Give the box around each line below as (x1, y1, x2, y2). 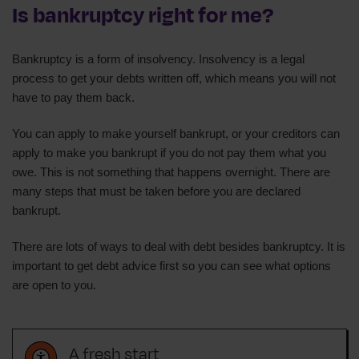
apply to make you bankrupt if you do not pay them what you (12, 145, 326, 159)
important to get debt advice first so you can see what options (12, 258, 331, 272)
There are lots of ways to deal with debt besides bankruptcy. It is (12, 239, 345, 253)
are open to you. (12, 277, 96, 292)
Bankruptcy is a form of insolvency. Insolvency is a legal (12, 51, 305, 66)
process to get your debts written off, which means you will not (12, 71, 336, 85)
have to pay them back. (12, 90, 135, 104)
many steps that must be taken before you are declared (12, 184, 301, 198)
